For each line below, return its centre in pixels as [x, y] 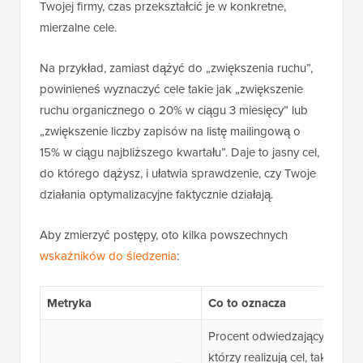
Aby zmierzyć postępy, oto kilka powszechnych [164, 235]
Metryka [69, 303]
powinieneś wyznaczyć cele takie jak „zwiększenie [171, 89]
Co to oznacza [247, 303]
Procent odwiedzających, [273, 336]
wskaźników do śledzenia [108, 256]
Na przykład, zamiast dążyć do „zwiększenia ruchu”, [176, 68]
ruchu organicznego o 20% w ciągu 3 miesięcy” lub [174, 110]
